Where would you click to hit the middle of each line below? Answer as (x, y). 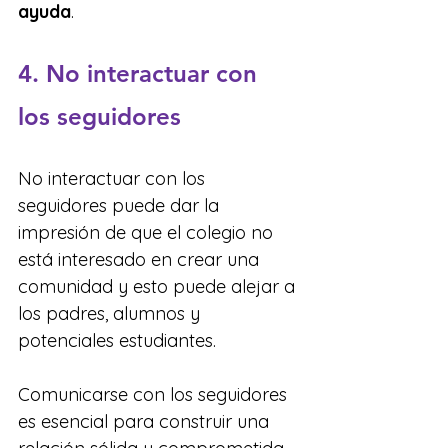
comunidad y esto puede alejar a (159, 287)
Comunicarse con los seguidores (155, 395)
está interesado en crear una (141, 260)
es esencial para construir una (146, 422)
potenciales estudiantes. (117, 341)
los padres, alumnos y (111, 314)
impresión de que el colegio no (148, 233)
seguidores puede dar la (121, 206)
